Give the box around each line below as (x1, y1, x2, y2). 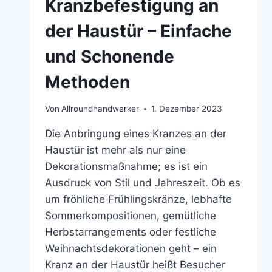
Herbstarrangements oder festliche (44, 226, 216, 239)
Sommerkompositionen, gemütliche (44, 209, 216, 222)
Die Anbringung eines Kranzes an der (44, 127, 226, 140)
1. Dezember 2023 (151, 104, 222, 114)
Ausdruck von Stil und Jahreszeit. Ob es (44, 177, 240, 189)
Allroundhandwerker (61, 104, 139, 114)
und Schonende (44, 46, 174, 67)
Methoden (44, 71, 130, 92)
